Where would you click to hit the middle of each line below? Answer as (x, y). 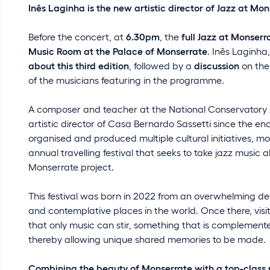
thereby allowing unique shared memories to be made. (147, 239)
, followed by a (162, 65)
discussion (217, 65)
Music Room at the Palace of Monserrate (118, 51)
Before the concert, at (77, 36)
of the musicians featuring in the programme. (126, 80)
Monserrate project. (71, 166)
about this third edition (79, 65)
